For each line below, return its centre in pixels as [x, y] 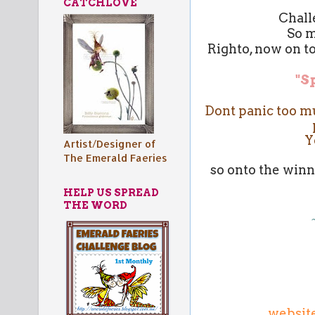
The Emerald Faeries [115, 157]
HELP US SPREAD [111, 192]
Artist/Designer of [110, 143]
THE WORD [95, 205]
